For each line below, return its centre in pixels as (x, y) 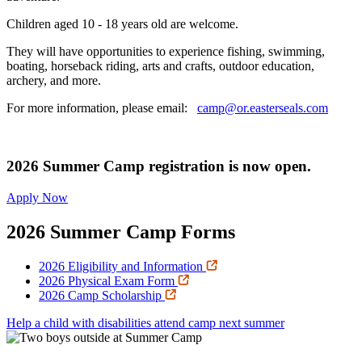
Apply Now (37, 198)
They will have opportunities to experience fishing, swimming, (166, 51)
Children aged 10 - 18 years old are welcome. (122, 23)
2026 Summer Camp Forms (121, 232)
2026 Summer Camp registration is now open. (159, 166)
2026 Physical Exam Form (108, 280)
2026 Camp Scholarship (102, 295)
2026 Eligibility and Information (122, 266)
